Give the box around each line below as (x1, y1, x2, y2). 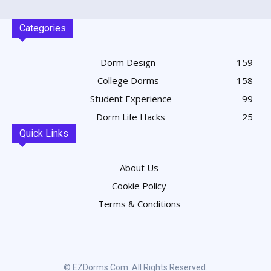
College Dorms (97, 74, 159, 87)
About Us (120, 161, 158, 174)
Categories (19, 22, 66, 34)
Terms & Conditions (97, 197, 181, 210)
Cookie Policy (112, 179, 166, 192)
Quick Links (19, 127, 68, 139)
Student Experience (90, 92, 172, 105)
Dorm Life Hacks (96, 110, 165, 123)
